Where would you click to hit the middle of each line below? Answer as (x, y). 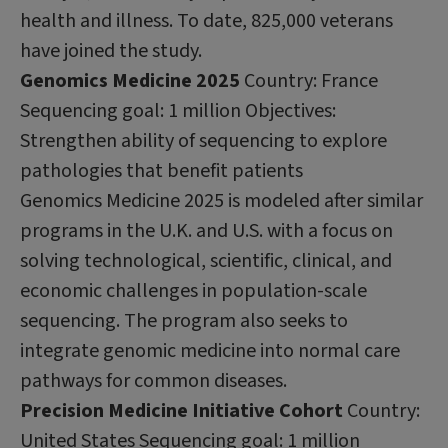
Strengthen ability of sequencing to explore (203, 140)
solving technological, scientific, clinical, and (206, 260)
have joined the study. (111, 50)
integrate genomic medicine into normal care (210, 350)
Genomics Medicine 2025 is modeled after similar (221, 200)
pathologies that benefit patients (161, 170)
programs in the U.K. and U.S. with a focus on (206, 230)
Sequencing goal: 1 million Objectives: (178, 110)
